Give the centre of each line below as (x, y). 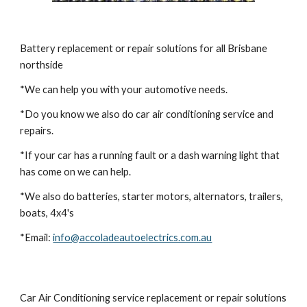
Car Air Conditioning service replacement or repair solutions (153, 298)
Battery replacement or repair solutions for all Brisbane (144, 48)
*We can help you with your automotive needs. (125, 89)
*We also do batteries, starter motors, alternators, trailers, (152, 196)
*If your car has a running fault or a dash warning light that (150, 155)
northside (42, 65)
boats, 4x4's (47, 213)
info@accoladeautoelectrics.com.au (133, 237)
